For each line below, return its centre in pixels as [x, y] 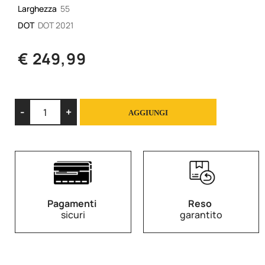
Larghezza [38, 9]
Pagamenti [72, 204]
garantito [201, 215]
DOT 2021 [55, 25]
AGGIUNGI [148, 113]
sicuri [73, 215]
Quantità [199, 105]
